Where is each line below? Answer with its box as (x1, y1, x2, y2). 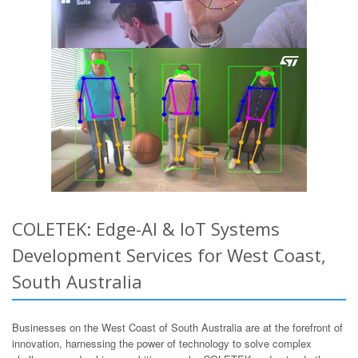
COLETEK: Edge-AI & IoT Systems (12, 217, 280, 241)
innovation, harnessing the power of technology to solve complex (12, 336, 312, 352)
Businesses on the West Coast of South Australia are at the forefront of (12, 320, 343, 336)
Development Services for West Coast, (12, 243, 326, 268)
